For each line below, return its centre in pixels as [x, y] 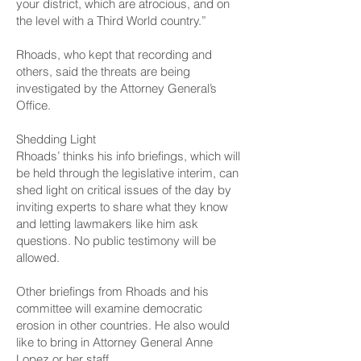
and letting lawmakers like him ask [107, 224]
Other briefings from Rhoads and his [112, 291]
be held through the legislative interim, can [127, 173]
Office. [33, 105]
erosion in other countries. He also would [123, 325]
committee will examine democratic [109, 308]
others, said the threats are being [103, 71]
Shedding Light [56, 139]
